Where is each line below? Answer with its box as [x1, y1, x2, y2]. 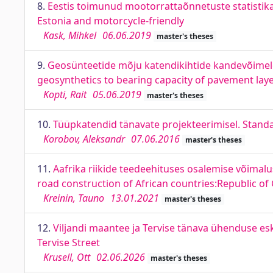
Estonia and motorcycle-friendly [37, 14, 184, 27]
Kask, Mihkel [43, 29, 96, 42]
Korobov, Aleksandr [43, 132, 125, 146]
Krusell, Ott [43, 250, 90, 264]
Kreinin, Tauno [43, 191, 104, 205]
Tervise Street [37, 236, 100, 249]
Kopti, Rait [43, 88, 87, 101]
